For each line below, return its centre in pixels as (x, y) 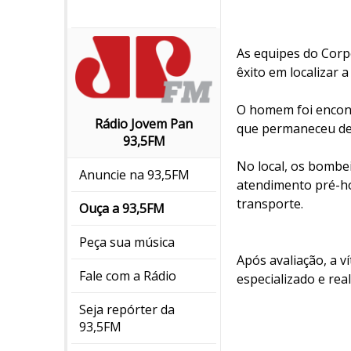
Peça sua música (127, 242)
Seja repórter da (127, 310)
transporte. (270, 204)
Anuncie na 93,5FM (134, 175)
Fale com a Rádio (128, 276)
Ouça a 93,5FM (122, 209)
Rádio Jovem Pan (144, 124)
